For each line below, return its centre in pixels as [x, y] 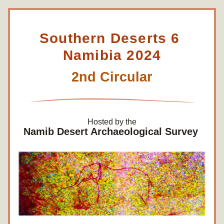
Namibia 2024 [112, 55]
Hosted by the [112, 122]
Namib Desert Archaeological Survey [110, 131]
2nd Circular [112, 77]
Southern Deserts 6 [110, 38]
